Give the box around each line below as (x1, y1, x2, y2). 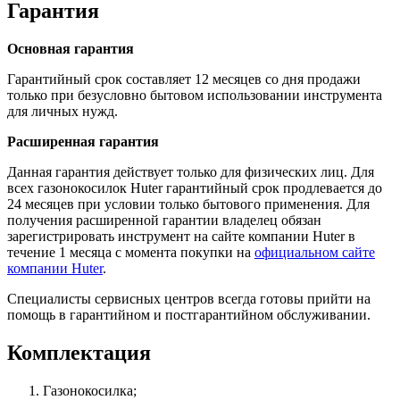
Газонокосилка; (43, 382, 137, 398)
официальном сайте (254, 244, 375, 260)
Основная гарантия (7, 40, 134, 56)
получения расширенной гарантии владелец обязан (7, 212, 321, 228)
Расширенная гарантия (7, 133, 159, 149)
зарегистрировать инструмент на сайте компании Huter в (7, 228, 355, 244)
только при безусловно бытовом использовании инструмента (7, 87, 382, 103)
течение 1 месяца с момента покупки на (7, 244, 254, 260)
